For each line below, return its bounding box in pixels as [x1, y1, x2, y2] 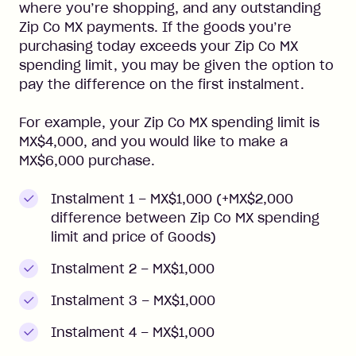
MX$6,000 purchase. [19, 153, 155, 168]
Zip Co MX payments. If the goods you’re [19, 19, 292, 35]
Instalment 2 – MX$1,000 [51, 261, 215, 277]
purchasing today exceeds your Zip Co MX [19, 38, 298, 54]
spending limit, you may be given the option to [19, 57, 334, 73]
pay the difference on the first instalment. [19, 76, 304, 92]
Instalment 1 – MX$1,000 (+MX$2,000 [51, 191, 293, 207]
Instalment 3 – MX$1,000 [51, 292, 215, 308]
